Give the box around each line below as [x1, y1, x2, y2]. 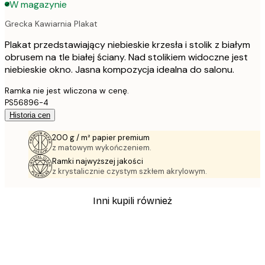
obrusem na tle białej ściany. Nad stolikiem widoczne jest [5, 50, 248, 63]
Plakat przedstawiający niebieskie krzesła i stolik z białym [5, 38, 250, 51]
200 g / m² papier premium [52, 132, 150, 143]
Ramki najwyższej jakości [52, 156, 143, 166]
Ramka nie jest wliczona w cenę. [5, 85, 129, 96]
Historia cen [9, 110, 50, 119]
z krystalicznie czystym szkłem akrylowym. [52, 166, 207, 176]
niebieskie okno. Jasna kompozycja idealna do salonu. [5, 63, 234, 76]
